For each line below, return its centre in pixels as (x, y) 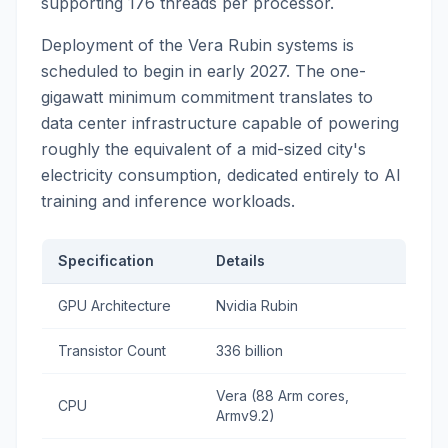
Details (240, 260)
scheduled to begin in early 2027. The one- (203, 71)
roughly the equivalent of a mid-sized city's (203, 149)
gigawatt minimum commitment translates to (207, 97)
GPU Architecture (114, 305)
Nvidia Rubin (257, 305)
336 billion (249, 350)
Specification (106, 260)
